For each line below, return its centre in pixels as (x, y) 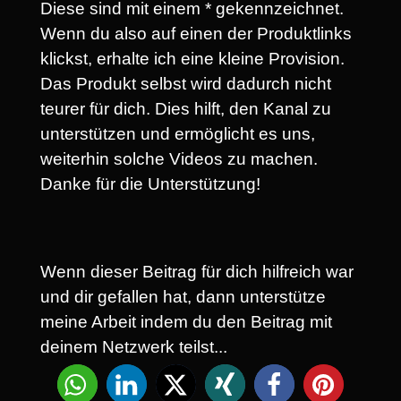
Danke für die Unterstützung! (150, 184)
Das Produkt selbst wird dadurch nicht (186, 84)
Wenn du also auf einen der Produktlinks (196, 34)
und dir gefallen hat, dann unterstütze (183, 297)
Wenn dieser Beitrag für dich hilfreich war (197, 272)
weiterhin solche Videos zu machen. (179, 159)
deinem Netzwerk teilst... (134, 347)
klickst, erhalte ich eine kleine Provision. (192, 59)
